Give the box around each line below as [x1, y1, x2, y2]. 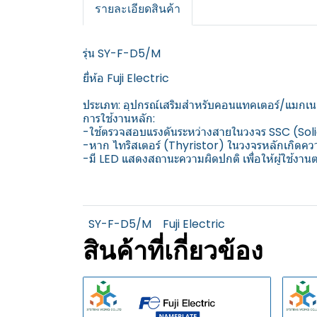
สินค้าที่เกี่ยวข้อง [83, 235, 263, 266]
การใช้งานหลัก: [83, 110, 155, 127]
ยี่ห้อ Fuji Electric [83, 70, 169, 86]
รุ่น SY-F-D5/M [83, 45, 161, 62]
